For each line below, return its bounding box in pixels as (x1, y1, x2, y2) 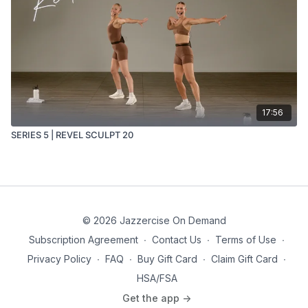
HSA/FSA (136, 272, 177, 284)
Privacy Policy (27, 253, 91, 265)
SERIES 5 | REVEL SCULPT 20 (11, 129, 133, 140)
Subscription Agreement (29, 234, 138, 245)
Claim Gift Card (211, 253, 278, 265)
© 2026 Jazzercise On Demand (82, 214, 226, 226)
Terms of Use (215, 234, 276, 245)
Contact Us (152, 234, 201, 245)
